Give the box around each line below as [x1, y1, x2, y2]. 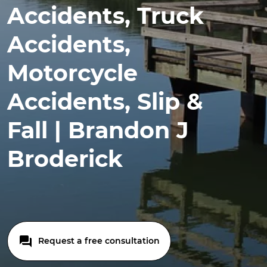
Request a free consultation [36, 235, 160, 246]
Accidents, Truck [7, 2, 204, 30]
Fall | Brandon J [7, 116, 189, 144]
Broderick [7, 145, 123, 173]
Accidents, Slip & [7, 88, 203, 116]
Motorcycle [7, 59, 138, 87]
